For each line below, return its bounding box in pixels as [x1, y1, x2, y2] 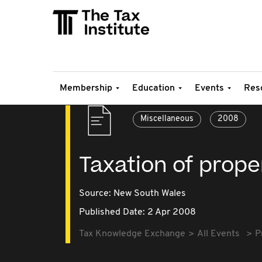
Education [132, 84, 175, 93]
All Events [197, 229, 240, 239]
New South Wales [113, 189, 186, 198]
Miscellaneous [140, 115, 194, 123]
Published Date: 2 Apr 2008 [79, 208, 196, 217]
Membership [60, 84, 112, 93]
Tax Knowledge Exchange [79, 229, 185, 239]
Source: [79, 189, 113, 198]
